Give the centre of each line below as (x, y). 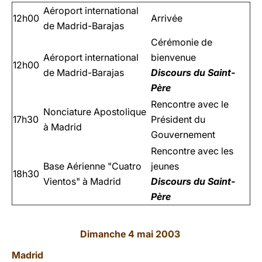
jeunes (165, 166)
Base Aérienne (74, 166)
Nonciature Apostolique (95, 112)
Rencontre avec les (192, 151)
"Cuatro (125, 166)
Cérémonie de (182, 42)
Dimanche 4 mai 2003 (131, 234)
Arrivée (167, 18)
